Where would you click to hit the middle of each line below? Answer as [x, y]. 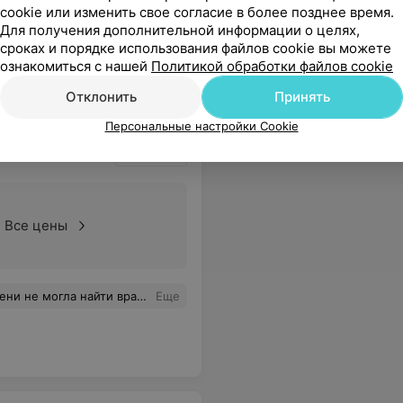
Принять [302, 97]
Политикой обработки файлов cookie [272, 66]
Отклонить [101, 97]
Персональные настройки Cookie [201, 126]
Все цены [36, 225]
